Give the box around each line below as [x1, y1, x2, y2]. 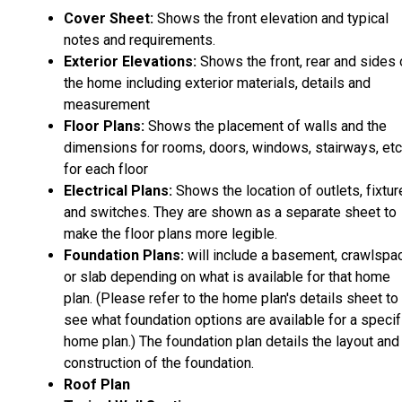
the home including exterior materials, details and [64, 74, 371, 92]
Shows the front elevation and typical [157, 9, 389, 27]
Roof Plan [64, 375, 130, 393]
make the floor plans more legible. [64, 224, 277, 242]
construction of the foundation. [64, 354, 254, 371]
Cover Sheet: [64, 9, 157, 27]
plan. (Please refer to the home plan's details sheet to [64, 289, 398, 307]
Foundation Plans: [64, 246, 184, 264]
